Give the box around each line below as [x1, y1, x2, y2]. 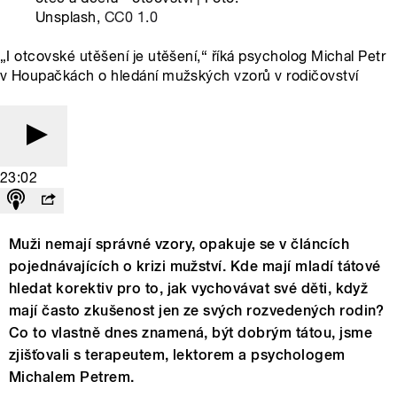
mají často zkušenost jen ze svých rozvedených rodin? [9, 301, 385, 319]
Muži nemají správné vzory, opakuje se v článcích [9, 235, 350, 253]
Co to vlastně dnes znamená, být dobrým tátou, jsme [9, 323, 373, 341]
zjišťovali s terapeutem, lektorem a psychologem [9, 346, 346, 363]
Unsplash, [35, 8, 105, 26]
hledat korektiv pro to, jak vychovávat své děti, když [9, 279, 369, 297]
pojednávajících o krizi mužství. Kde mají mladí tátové [9, 257, 381, 275]
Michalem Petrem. [9, 368, 135, 385]
